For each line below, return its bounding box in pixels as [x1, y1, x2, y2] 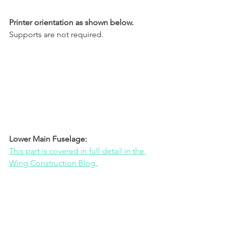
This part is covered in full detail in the [9, 146, 146, 156]
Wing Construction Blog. [9, 158, 97, 168]
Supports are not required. [9, 30, 103, 40]
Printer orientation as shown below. [9, 18, 134, 28]
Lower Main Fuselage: [9, 134, 87, 144]
